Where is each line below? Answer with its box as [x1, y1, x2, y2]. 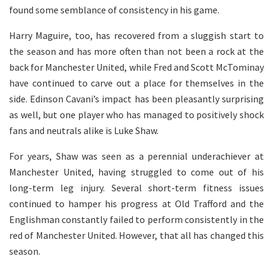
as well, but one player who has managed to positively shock [9, 108, 264, 121]
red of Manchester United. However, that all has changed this [9, 229, 264, 241]
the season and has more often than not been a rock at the [9, 44, 264, 57]
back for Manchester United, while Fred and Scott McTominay [9, 60, 264, 73]
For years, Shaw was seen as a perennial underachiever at [9, 149, 264, 162]
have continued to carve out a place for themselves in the [9, 76, 264, 89]
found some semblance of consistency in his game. [9, 3, 219, 16]
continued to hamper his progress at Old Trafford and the [9, 197, 264, 210]
